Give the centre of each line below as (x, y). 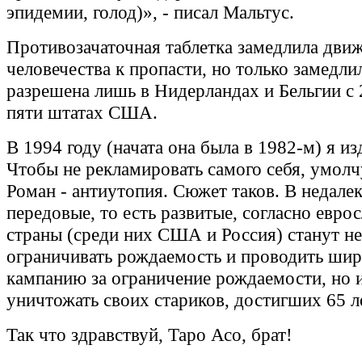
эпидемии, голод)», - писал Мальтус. (150, 13)
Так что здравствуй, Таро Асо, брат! (149, 335)
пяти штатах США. (82, 113)
